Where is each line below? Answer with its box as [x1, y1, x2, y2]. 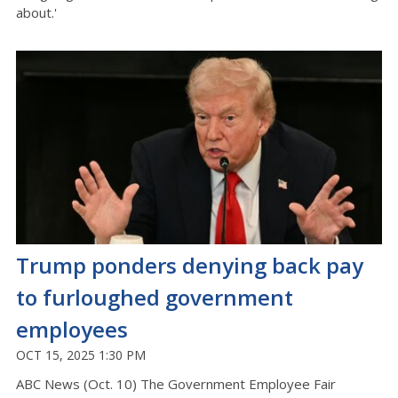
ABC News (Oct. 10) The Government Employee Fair [16, 375, 336, 394]
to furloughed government [16, 283, 293, 313]
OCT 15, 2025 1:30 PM [16, 346, 146, 364]
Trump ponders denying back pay [16, 251, 363, 281]
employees [16, 314, 128, 345]
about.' [16, 4, 60, 22]
